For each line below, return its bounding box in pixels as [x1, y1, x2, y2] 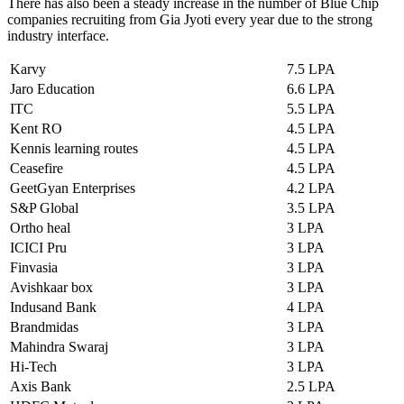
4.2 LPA [287, 179, 335, 196]
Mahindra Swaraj [10, 338, 108, 354]
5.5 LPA [287, 100, 335, 116]
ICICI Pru [10, 239, 67, 255]
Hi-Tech [10, 358, 57, 374]
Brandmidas [10, 318, 78, 335]
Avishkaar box [10, 279, 93, 295]
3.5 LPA [287, 199, 335, 216]
